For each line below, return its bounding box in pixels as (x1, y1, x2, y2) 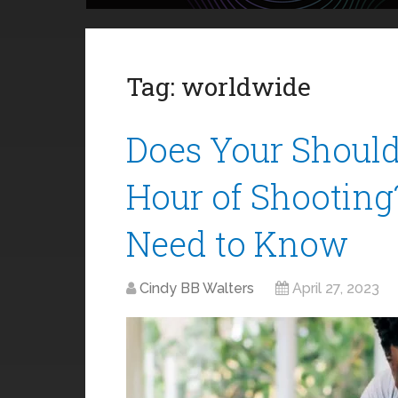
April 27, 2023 (292, 280, 379, 297)
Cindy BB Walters (139, 280, 254, 297)
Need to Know (126, 221, 348, 266)
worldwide (181, 70, 311, 103)
